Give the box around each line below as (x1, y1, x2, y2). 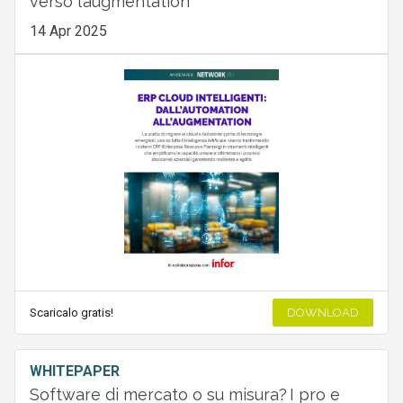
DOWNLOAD (287, 306, 360, 320)
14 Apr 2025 (29, 22, 107, 40)
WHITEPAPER (29, 363, 120, 381)
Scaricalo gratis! (29, 306, 113, 320)
